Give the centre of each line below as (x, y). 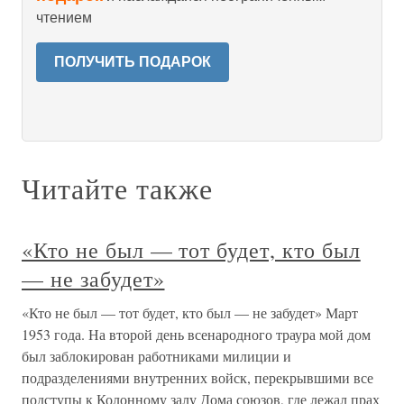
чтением (64, 18)
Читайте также (117, 188)
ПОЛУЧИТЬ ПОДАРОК (133, 62)
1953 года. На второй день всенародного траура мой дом (196, 334)
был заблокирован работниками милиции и (156, 356)
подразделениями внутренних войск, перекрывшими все (197, 377)
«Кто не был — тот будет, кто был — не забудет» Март (190, 312)
